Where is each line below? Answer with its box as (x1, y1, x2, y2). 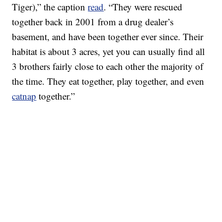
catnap (12, 90, 37, 103)
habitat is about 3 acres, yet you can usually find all (12, 45, 205, 58)
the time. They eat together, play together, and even (12, 75, 205, 88)
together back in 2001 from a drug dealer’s (12, 15, 174, 28)
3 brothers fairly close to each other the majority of (12, 60, 204, 73)
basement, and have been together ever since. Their (12, 30, 204, 43)
